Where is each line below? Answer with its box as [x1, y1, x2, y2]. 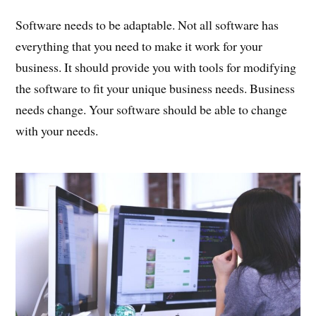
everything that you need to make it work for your [16, 37, 263, 55]
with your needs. [16, 122, 99, 140]
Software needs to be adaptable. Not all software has [16, 16, 279, 34]
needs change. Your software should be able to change [16, 101, 288, 119]
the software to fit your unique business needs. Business [16, 80, 296, 97]
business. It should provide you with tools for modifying [16, 59, 297, 76]
